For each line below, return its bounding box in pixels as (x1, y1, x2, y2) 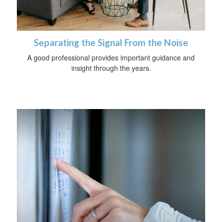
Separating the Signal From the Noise (34, 37, 188, 49)
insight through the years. (71, 63, 151, 73)
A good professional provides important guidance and (27, 53, 195, 63)
